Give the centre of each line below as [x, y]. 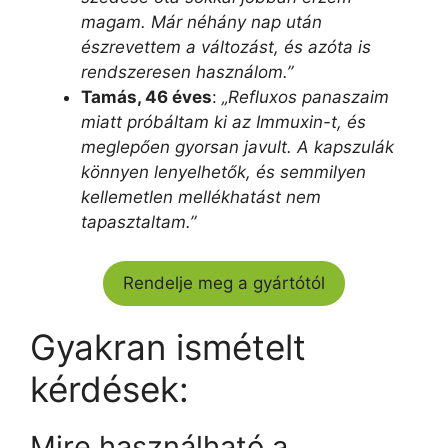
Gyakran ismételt [168, 346]
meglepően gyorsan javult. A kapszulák [237, 147]
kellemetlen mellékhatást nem [201, 197]
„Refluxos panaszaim [305, 97]
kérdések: [109, 388]
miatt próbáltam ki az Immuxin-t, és [223, 122]
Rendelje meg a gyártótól [224, 282]
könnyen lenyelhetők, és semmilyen [223, 172]
